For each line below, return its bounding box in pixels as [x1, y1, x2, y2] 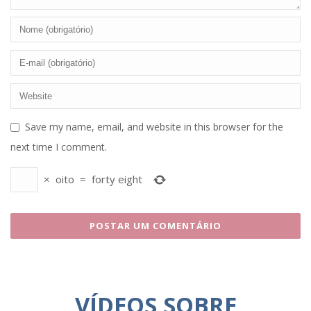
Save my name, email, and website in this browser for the [25, 119, 283, 133]
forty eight [92, 172, 142, 187]
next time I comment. [10, 140, 107, 153]
